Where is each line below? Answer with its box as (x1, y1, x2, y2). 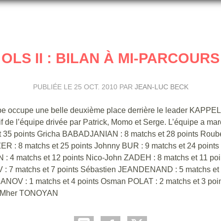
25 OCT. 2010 (74, 82, 117, 91)
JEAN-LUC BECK (134, 82, 188, 91)
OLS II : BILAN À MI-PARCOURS (1, 50, 220, 66)
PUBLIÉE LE (33, 82, 74, 91)
